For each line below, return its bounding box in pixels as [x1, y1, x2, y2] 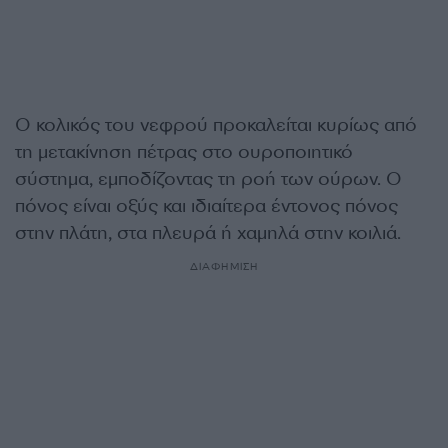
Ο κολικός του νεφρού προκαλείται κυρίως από [15, 113, 417, 137]
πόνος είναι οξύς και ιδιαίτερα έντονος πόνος [15, 194, 398, 218]
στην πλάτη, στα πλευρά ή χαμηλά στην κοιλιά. [15, 221, 401, 245]
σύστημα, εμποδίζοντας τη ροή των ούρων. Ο [15, 167, 402, 191]
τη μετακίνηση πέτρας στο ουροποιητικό [15, 140, 353, 164]
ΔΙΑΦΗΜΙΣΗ [189, 260, 259, 273]
